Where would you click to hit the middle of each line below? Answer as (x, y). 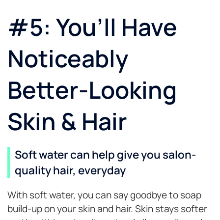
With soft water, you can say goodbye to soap (104, 195)
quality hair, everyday (70, 170)
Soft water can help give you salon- (105, 155)
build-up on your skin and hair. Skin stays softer (107, 209)
